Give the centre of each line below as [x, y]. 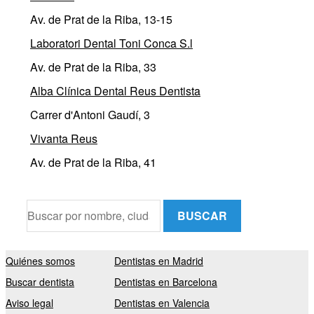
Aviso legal [29, 303]
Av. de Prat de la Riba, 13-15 [101, 19]
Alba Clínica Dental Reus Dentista [115, 91]
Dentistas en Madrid [159, 261]
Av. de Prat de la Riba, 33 [93, 67]
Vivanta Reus [64, 138]
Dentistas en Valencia [162, 303]
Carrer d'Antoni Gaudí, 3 [90, 115]
